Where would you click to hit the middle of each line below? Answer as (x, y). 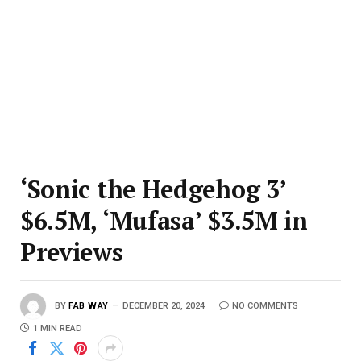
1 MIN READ (58, 328)
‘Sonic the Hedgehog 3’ (153, 189)
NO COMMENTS (265, 305)
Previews (72, 252)
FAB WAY (89, 305)
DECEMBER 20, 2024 (163, 305)
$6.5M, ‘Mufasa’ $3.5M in (164, 220)
